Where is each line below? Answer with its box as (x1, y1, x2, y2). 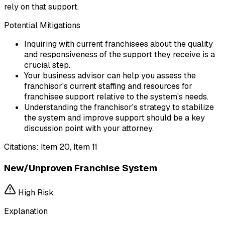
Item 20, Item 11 (41, 141, 97, 152)
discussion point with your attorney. (24, 123, 154, 134)
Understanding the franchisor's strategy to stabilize (24, 101, 214, 113)
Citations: (4, 141, 39, 152)
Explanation (4, 206, 48, 217)
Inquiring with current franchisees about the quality (24, 38, 213, 49)
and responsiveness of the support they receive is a (24, 49, 215, 60)
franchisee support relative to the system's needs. (24, 91, 208, 102)
